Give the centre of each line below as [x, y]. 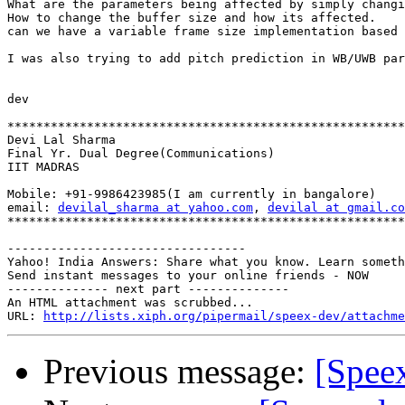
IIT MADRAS [43, 167]
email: [33, 208]
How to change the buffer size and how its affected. [192, 18]
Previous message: [179, 372]
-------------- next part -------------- [148, 289]
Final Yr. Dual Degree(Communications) [141, 154]
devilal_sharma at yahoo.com [155, 208]
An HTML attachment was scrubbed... [130, 303]
